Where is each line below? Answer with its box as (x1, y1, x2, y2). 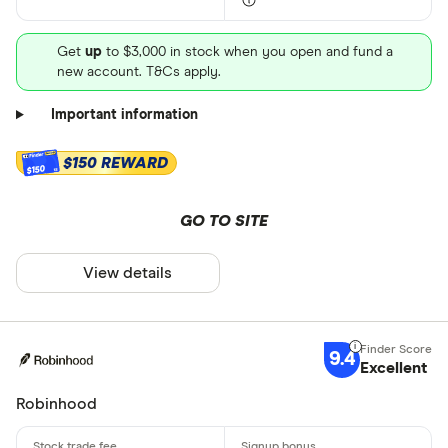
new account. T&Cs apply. (57, 64, 221, 79)
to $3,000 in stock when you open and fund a (102, 44, 393, 59)
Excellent (360, 359, 427, 376)
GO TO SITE (180, 212, 268, 229)
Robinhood (16, 395, 97, 412)
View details (83, 264, 173, 281)
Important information (50, 107, 198, 122)
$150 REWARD (63, 154, 168, 171)
